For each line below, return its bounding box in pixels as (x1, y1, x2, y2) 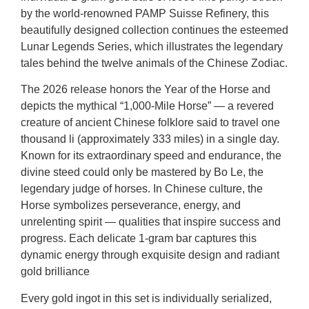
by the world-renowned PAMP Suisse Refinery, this (21, 7, 269, 19)
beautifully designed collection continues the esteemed (21, 23, 288, 36)
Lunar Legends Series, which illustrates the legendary (21, 40, 283, 52)
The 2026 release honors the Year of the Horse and (21, 83, 270, 96)
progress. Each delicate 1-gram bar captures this (21, 232, 257, 245)
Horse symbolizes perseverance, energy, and (21, 199, 241, 212)
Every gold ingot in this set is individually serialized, (21, 292, 272, 304)
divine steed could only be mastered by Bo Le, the (21, 166, 263, 179)
